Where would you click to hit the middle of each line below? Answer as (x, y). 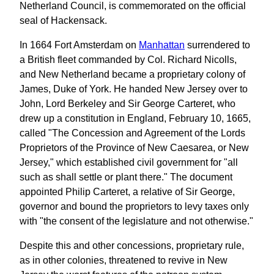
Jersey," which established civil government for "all (129, 162)
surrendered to (217, 45)
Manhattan (162, 45)
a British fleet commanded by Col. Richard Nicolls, (128, 59)
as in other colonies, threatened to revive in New (124, 260)
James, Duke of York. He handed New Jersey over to (134, 89)
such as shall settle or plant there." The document (126, 177)
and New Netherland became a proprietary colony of (132, 74)
